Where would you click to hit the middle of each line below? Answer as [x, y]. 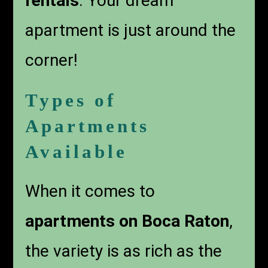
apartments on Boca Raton [127, 221]
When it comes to [90, 191]
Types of [71, 100]
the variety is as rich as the [124, 251]
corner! [52, 60]
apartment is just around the [131, 31]
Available [77, 152]
